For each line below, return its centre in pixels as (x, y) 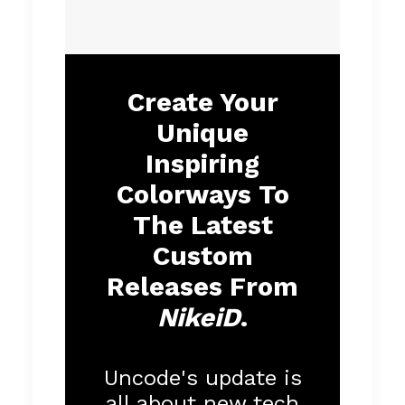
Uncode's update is (202, 377)
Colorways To (202, 194)
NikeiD (199, 317)
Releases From (202, 286)
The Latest (202, 225)
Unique (202, 132)
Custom (202, 255)
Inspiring (202, 163)
